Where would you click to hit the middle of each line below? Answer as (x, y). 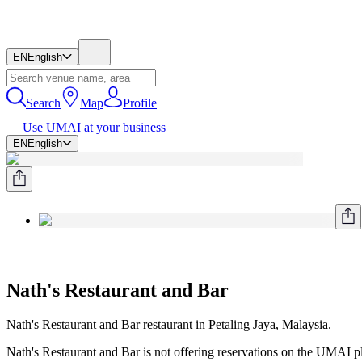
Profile (140, 103)
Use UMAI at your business (94, 127)
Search (43, 103)
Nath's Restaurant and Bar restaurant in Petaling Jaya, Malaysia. (169, 324)
